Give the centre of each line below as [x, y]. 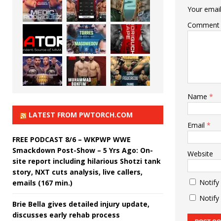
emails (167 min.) [42, 183]
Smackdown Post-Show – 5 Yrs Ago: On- [83, 150]
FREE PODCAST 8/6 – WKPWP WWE [72, 139]
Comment [203, 25]
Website [200, 153]
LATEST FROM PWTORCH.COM [81, 114]
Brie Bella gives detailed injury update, [81, 204]
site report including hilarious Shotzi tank [87, 161]
